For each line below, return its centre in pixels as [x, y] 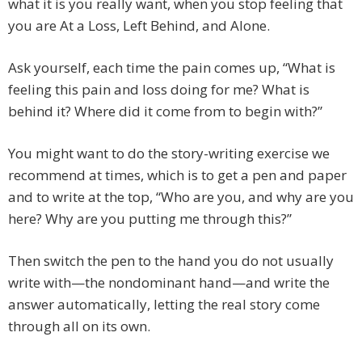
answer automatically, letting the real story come [164, 305]
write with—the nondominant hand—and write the [169, 283]
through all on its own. [79, 326]
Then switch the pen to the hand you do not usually [171, 261]
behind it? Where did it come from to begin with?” [165, 112]
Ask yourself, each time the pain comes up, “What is [172, 68]
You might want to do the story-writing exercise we [169, 154]
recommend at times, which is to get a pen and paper [177, 175]
